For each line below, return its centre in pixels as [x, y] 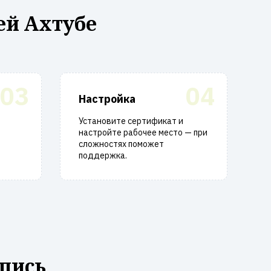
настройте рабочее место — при [143, 132]
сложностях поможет [121, 144]
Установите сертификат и [131, 121]
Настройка [107, 99]
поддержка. [103, 155]
